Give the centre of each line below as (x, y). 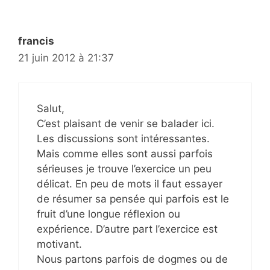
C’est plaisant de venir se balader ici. (126, 123)
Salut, (51, 108)
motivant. (59, 244)
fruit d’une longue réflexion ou (108, 214)
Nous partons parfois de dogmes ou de (132, 259)
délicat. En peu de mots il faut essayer (130, 184)
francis (36, 41)
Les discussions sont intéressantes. (123, 138)
